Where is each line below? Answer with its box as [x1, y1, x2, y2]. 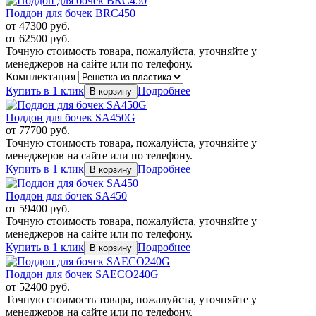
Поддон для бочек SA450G [6, 111, 135, 124]
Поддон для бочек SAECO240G [6, 268, 159, 281]
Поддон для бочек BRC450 [6, 7, 135, 20]
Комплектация [6, 71, 78, 83]
